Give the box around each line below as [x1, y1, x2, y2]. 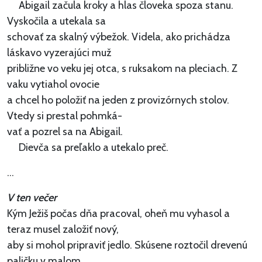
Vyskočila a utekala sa [7, 15, 106, 28]
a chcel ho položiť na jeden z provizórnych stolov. [7, 94, 229, 107]
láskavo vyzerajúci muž [7, 46, 111, 60]
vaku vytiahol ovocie [7, 78, 99, 91]
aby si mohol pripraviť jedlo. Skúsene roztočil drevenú [7, 239, 247, 252]
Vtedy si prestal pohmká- [7, 109, 122, 123]
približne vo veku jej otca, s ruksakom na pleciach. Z [7, 62, 237, 75]
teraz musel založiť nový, [7, 223, 119, 236]
